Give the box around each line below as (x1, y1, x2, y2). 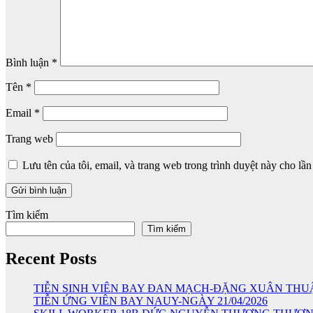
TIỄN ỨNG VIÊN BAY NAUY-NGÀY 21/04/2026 (34, 295, 268, 307)
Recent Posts (6, 249, 96, 268)
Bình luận (6, 56, 52, 68)
